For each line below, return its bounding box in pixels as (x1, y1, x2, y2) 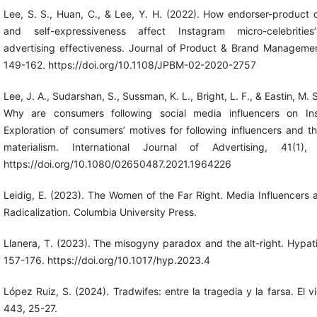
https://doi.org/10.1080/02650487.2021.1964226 (3, 158, 231, 171)
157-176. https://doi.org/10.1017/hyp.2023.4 (3, 254, 210, 267)
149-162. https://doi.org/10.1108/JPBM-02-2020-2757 (3, 59, 256, 71)
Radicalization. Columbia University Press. (3, 206, 197, 219)
